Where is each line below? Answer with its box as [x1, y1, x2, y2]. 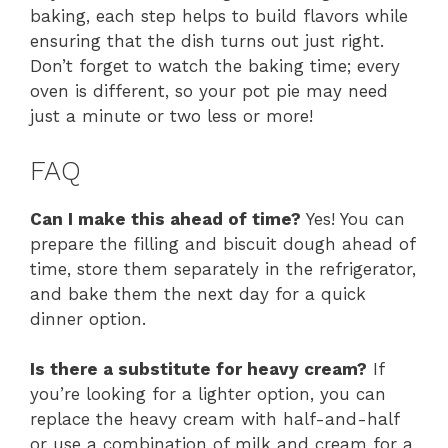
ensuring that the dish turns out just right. [30, 31, 384, 52]
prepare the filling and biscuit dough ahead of [30, 233, 415, 254]
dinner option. [30, 308, 146, 329]
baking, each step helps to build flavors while [30, 6, 408, 27]
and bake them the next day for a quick [30, 283, 366, 304]
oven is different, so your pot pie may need [30, 81, 388, 102]
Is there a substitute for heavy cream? [30, 359, 367, 380]
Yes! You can [301, 208, 405, 229]
